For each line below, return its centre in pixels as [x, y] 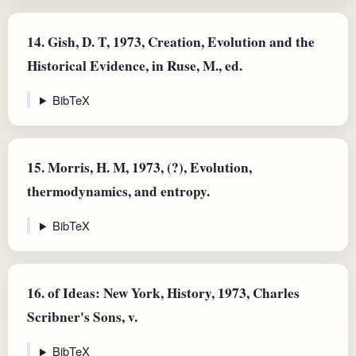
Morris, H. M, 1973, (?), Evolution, [148, 167]
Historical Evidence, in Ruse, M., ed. [135, 65]
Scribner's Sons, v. [82, 317]
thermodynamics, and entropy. [118, 191]
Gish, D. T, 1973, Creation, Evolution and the [180, 41]
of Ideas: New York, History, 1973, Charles [172, 293]
